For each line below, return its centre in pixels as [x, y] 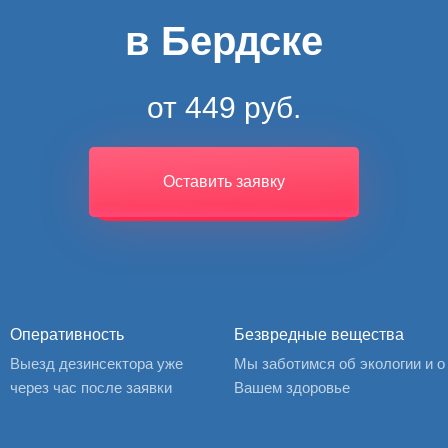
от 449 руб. [224, 107]
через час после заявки [91, 387]
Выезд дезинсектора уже [96, 363]
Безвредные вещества [319, 334]
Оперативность [67, 334]
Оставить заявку [224, 181]
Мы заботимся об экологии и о [339, 363]
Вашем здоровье [292, 387]
